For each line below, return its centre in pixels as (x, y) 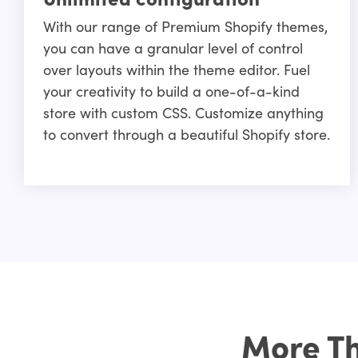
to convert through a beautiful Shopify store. (186, 134)
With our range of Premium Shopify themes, (185, 26)
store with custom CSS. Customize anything (183, 113)
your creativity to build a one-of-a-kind (171, 91)
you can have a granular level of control (173, 48)
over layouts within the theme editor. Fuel (176, 70)
